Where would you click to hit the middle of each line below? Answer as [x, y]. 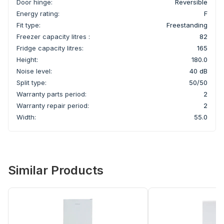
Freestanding [187, 25]
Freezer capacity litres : [53, 36]
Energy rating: [38, 13]
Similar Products [56, 170]
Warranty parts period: [51, 94]
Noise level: [34, 71]
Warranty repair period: [53, 105]
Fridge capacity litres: [50, 48]
